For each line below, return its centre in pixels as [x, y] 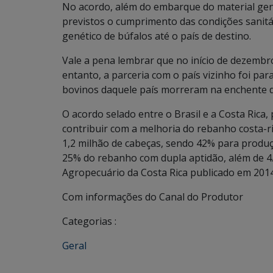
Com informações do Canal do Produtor [153, 197]
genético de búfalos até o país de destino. [157, 36]
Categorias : [89, 222]
